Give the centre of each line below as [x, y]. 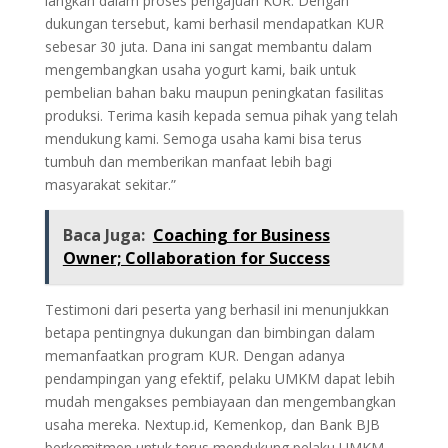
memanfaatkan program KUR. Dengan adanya [194, 356]
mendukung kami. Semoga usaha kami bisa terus [203, 139]
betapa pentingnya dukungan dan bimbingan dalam [209, 333]
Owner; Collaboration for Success [196, 258]
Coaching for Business [241, 235]
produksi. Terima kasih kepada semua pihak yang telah [221, 116]
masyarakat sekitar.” [110, 185]
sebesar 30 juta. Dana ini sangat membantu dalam [208, 47]
